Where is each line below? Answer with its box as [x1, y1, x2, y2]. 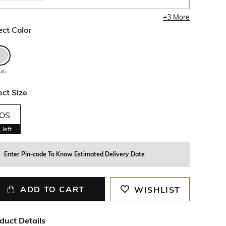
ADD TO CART [20, 184, 85, 194]
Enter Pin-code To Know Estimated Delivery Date [4, 150, 145, 158]
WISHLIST [134, 185, 181, 195]
